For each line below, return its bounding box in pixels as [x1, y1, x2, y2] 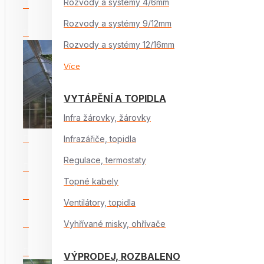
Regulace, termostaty [64, 155, 146, 165]
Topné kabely [64, 176, 118, 186]
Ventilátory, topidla [64, 197, 136, 207]
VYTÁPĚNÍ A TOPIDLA [64, 93, 166, 104]
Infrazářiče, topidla [64, 134, 136, 144]
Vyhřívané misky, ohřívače [64, 219, 166, 229]
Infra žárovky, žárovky [64, 113, 151, 123]
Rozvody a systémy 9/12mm [64, 18, 171, 28]
